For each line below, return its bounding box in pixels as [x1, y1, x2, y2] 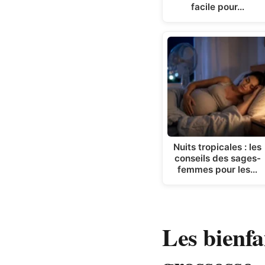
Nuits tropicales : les [173, 141, 262, 153]
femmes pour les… [177, 164, 258, 176]
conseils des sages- [174, 153, 261, 164]
